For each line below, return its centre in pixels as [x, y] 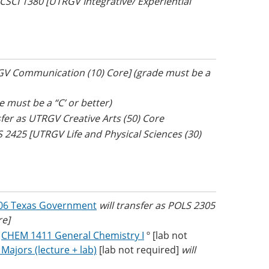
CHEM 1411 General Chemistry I [73, 235]
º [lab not [166, 235]
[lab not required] [139, 250]
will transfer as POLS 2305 [157, 205]
